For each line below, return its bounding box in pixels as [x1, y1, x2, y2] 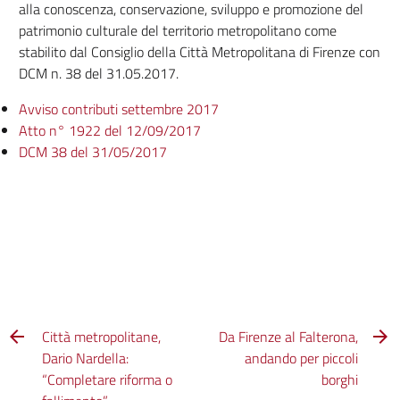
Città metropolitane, [42, 326, 162, 347]
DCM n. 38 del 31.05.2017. [18, 62, 179, 84]
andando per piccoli [244, 347, 358, 369]
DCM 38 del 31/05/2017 [18, 141, 167, 162]
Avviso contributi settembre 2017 [18, 98, 219, 120]
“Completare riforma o [42, 369, 173, 390]
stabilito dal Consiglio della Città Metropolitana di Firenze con [18, 41, 380, 62]
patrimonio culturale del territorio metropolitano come [18, 20, 337, 41]
